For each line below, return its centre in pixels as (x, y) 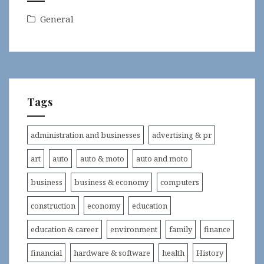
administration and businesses (85, 135)
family (181, 229)
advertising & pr (182, 135)
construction (53, 206)
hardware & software (112, 253)
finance (217, 229)
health (173, 253)
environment (134, 229)
